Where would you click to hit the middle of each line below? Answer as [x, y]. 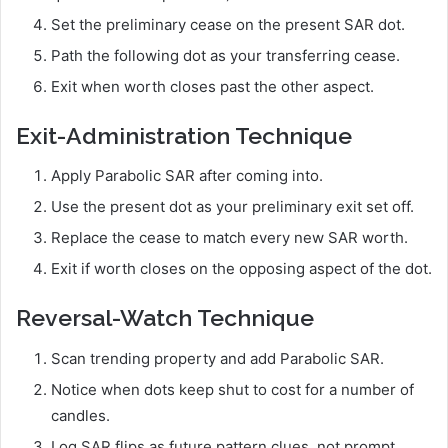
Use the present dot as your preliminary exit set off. [232, 207]
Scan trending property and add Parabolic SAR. [217, 358]
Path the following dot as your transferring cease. [225, 55]
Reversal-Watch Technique [165, 318]
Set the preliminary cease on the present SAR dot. [228, 24]
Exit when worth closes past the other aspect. [212, 86]
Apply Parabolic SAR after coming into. [187, 176]
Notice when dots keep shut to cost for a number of [232, 389]
